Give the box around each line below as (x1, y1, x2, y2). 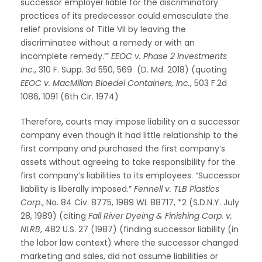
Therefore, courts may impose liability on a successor (20, 115, 240, 127)
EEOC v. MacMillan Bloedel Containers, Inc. (20, 77, 190, 89)
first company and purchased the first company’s (20, 142, 225, 154)
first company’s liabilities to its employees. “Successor (20, 169, 240, 181)
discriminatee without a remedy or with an (20, 36, 195, 49)
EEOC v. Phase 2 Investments (111, 50, 227, 62)
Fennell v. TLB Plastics (134, 182, 219, 195)
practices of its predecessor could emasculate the (20, 9, 229, 22)
